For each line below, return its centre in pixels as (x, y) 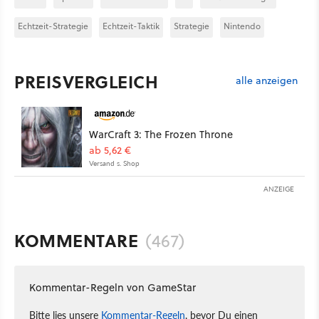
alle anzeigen (267, 81)
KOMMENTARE (76, 240)
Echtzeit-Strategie (53, 26)
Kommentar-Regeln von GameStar (113, 287)
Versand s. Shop (114, 163)
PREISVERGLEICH (86, 81)
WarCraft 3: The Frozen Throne (161, 134)
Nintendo (242, 26)
